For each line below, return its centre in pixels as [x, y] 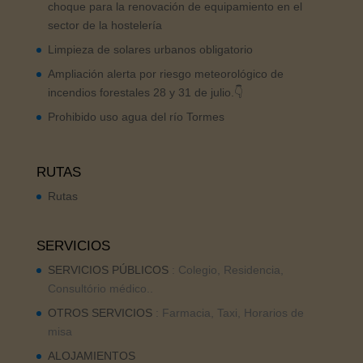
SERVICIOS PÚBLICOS [108, 270]
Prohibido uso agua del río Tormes [136, 116]
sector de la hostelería [105, 25]
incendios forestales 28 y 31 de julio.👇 [145, 92]
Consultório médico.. [100, 289]
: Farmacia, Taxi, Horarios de [228, 313]
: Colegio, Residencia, [226, 270]
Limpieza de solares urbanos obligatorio [150, 49]
